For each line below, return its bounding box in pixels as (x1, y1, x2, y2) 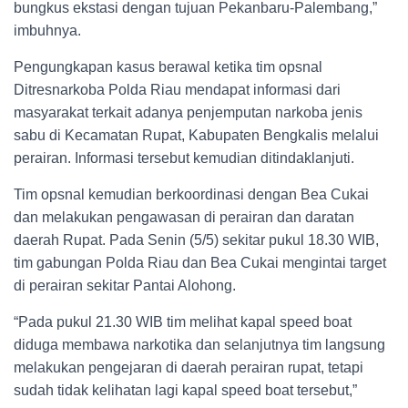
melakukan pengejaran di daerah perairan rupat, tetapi (14, 360, 363, 375)
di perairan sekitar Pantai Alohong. (14, 278, 236, 293)
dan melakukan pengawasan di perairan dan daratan (14, 209, 354, 225)
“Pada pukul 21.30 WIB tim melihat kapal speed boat (14, 314, 352, 330)
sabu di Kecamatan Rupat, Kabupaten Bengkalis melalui (14, 127, 379, 143)
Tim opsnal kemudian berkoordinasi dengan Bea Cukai (14, 187, 369, 202)
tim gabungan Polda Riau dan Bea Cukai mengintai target (14, 255, 386, 270)
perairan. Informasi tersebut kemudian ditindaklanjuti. (14, 150, 354, 166)
